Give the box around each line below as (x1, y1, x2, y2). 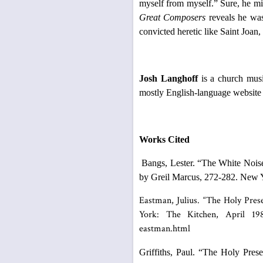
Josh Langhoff (139, 73, 198, 83)
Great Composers (139, 12, 206, 22)
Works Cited (139, 134, 190, 144)
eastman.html (139, 222, 190, 235)
